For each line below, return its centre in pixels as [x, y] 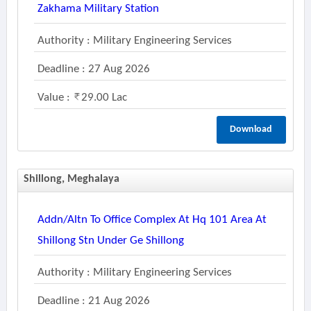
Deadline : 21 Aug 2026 [93, 301]
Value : [55, 98]
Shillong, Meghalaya [71, 179]
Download [251, 129]
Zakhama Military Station [98, 9]
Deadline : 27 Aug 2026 [93, 69]
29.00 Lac [104, 98]
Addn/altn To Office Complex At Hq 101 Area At [152, 220]
